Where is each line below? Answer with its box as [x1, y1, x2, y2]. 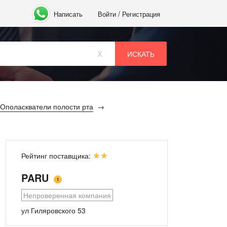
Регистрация [122, 9, 160, 19]
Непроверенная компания [23, 190, 111, 200]
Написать [54, 9, 83, 19]
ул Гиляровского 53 [21, 205, 86, 215]
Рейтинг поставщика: [21, 150, 93, 161]
